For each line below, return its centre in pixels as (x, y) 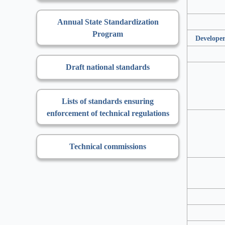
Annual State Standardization (108, 22)
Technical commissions (108, 146)
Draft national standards (108, 67)
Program (108, 34)
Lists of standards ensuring (108, 101)
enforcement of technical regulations (108, 113)
